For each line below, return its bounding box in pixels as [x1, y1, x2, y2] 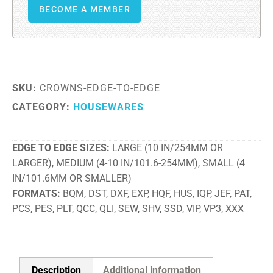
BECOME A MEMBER [39, 4, 130, 15]
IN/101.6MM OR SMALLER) [12, 172, 132, 185]
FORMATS [12, 188, 57, 200]
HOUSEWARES [73, 101, 144, 113]
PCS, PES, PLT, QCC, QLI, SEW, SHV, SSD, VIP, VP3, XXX [12, 203, 244, 215]
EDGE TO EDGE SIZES [12, 142, 107, 154]
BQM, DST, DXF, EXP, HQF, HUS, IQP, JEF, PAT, [63, 188, 252, 200]
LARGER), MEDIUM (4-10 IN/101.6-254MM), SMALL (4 [12, 157, 245, 169]
